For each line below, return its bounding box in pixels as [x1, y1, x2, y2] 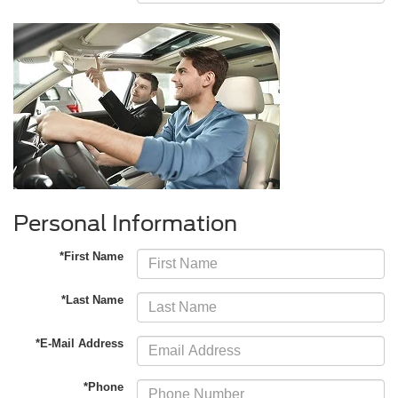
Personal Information [13, 211, 237, 237]
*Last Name [61, 293, 124, 307]
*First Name [60, 250, 124, 264]
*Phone [84, 380, 124, 394]
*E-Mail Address [36, 337, 124, 351]
